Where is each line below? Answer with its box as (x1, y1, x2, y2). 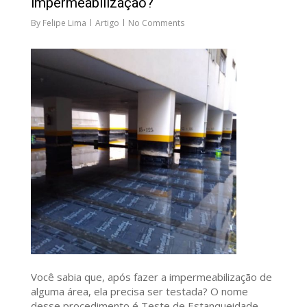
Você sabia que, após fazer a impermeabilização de (30, 270, 272, 284)
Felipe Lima (42, 17, 86, 29)
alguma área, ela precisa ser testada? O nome (30, 284, 248, 299)
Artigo (95, 17, 119, 29)
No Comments (127, 17, 184, 29)
